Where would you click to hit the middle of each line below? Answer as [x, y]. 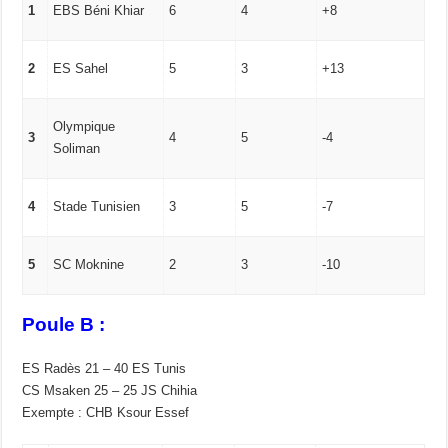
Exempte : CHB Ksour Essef [106, 413]
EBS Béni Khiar [99, 10]
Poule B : [64, 325]
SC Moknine [89, 264]
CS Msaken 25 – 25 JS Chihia [110, 391]
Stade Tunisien [97, 206]
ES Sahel [81, 68]
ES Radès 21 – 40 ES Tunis [104, 369]
